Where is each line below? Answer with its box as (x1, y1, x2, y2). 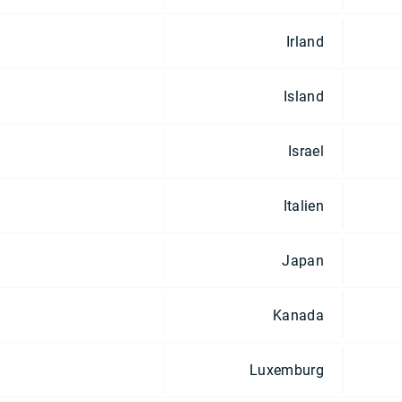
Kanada (273, 306, 324, 324)
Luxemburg (249, 361, 324, 379)
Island (284, 87, 324, 105)
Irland (286, 32, 324, 50)
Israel (288, 142, 324, 160)
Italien (283, 197, 324, 214)
